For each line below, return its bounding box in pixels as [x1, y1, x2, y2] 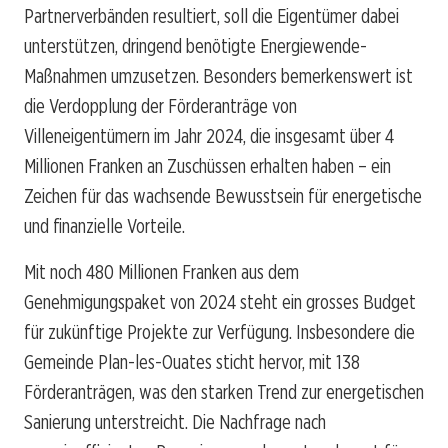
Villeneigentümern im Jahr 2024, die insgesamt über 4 [24, 123, 394, 148]
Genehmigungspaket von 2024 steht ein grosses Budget [24, 289, 416, 314]
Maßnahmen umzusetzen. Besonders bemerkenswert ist [24, 63, 413, 88]
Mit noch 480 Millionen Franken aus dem [24, 259, 299, 284]
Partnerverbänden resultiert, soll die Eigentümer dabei [24, 3, 399, 28]
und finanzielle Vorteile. [24, 213, 185, 238]
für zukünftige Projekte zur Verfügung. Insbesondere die [24, 319, 415, 344]
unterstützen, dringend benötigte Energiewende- [24, 33, 367, 58]
